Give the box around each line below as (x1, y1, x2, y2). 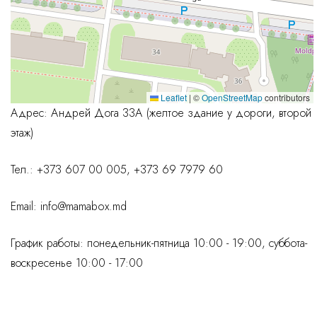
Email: (11, 198, 40, 214)
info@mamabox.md (40, 198, 127, 214)
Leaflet (158, 91, 187, 103)
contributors (263, 91, 310, 103)
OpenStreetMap (202, 91, 263, 103)
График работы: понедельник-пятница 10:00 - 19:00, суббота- (11, 235, 307, 251)
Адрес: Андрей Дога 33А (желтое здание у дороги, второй (11, 105, 311, 121)
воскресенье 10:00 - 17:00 (11, 255, 143, 271)
